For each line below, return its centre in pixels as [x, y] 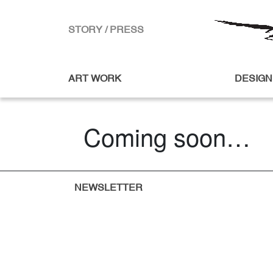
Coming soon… [167, 136]
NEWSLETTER [108, 188]
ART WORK [95, 79]
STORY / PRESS [106, 30]
